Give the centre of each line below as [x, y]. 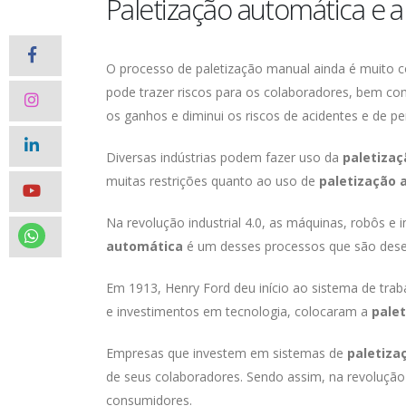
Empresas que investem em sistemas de [227, 353]
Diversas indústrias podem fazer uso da [224, 158]
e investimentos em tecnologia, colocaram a [239, 312]
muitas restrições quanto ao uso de [213, 181]
